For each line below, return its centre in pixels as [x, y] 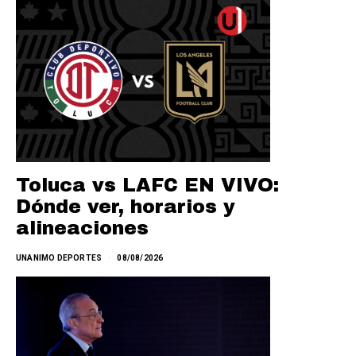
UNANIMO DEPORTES [59, 257]
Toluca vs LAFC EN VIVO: [147, 185]
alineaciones [82, 228]
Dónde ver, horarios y [126, 206]
